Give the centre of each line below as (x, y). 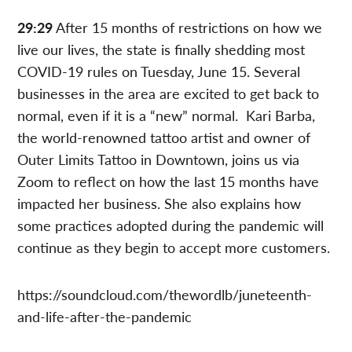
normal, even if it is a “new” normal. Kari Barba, (167, 115)
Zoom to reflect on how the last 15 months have (169, 181)
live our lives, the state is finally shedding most (161, 49)
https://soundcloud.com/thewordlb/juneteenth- (165, 294)
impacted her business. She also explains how (159, 203)
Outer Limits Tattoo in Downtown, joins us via (159, 159)
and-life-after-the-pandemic (105, 316)
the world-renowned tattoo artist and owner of (164, 137)
